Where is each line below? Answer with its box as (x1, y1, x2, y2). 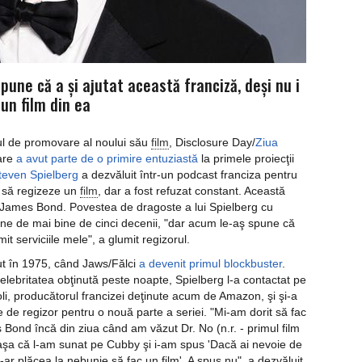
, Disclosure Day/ (169, 136, 255, 149)
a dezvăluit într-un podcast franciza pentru (78, 168, 297, 181)
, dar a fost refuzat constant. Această (98, 184, 285, 197)
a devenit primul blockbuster (139, 257, 282, 270)
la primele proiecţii (198, 152, 294, 165)
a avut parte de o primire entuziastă (16, 152, 198, 165)
